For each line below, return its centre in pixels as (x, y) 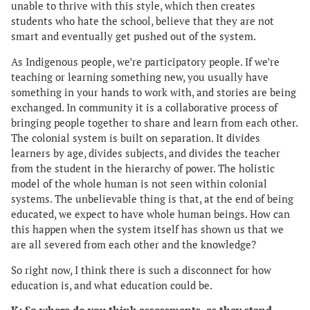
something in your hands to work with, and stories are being (154, 92)
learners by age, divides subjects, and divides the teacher (146, 153)
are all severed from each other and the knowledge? (134, 244)
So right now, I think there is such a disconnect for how (141, 270)
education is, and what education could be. (112, 285)
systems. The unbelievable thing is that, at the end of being (152, 199)
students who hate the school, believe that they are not (143, 21)
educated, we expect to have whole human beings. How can (151, 214)
